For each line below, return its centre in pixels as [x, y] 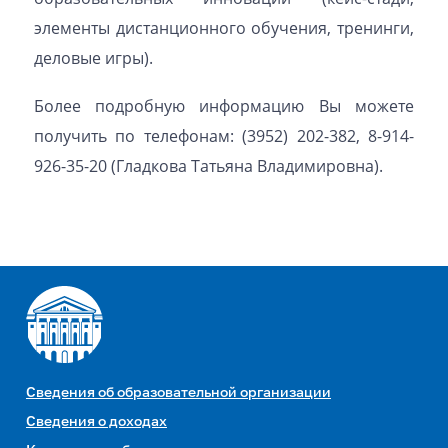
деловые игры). [93, 58]
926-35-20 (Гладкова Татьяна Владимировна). [208, 166]
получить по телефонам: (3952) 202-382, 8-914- [224, 136]
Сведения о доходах [96, 422]
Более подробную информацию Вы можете [224, 106]
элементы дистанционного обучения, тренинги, [224, 28]
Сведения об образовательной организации [178, 393]
